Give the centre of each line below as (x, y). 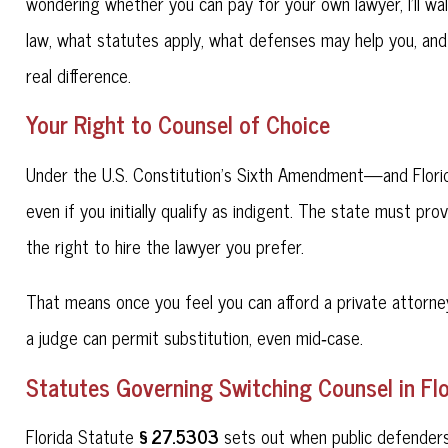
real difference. (79, 74)
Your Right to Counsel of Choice (178, 124)
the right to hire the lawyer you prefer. (168, 246)
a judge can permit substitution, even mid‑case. (195, 336)
